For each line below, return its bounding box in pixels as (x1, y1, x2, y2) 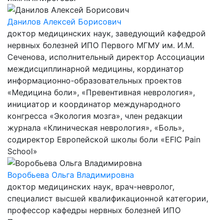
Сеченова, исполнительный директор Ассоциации (7, 52, 205, 62)
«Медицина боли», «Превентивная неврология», (7, 87, 195, 97)
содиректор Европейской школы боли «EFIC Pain (7, 135, 200, 144)
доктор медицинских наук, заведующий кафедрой (7, 28, 206, 38)
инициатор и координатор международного (7, 99, 181, 109)
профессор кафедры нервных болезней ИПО (7, 205, 181, 215)
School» (7, 146, 37, 156)
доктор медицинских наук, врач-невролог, (7, 182, 174, 192)
